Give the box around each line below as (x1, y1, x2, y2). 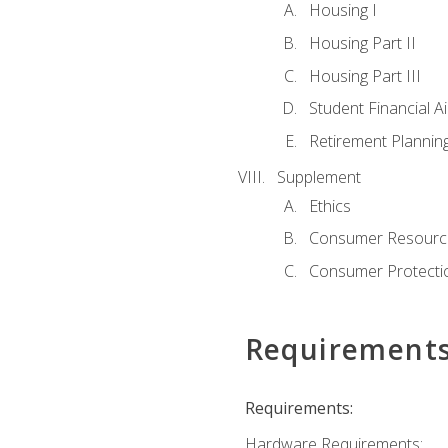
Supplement (276, 166, 361, 189)
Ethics (308, 194, 351, 217)
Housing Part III (308, 64, 421, 87)
